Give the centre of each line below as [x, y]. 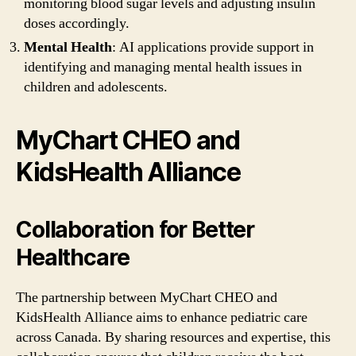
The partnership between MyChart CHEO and [147, 297]
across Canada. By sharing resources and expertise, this [173, 337]
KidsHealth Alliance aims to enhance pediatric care [162, 317]
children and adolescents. [96, 87]
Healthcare [73, 257]
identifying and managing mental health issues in [163, 67]
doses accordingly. [77, 23]
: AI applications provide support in [213, 47]
